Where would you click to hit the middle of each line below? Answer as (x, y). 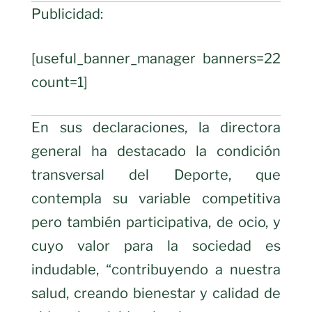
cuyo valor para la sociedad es (156, 246)
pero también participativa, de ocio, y (156, 223)
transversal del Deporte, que (156, 175)
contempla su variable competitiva (156, 199)
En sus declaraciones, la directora (156, 128)
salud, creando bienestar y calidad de (156, 294)
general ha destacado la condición (156, 151)
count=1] (60, 83)
